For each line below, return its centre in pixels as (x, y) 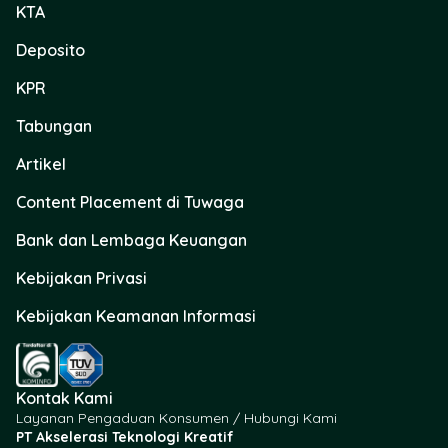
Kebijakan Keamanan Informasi (136, 316)
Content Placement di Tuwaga (130, 202)
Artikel (41, 164)
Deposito (50, 50)
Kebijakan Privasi (81, 278)
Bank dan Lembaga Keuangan (131, 240)
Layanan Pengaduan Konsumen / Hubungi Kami (176, 418)
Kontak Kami (64, 398)
